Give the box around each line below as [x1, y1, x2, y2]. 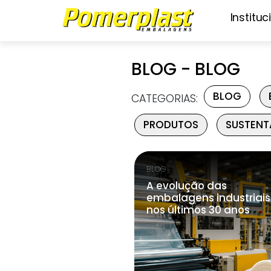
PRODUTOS [143, 117, 198, 132]
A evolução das [146, 178, 227, 193]
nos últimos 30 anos [146, 203, 250, 217]
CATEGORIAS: [131, 91, 198, 106]
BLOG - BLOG [131, 57, 240, 81]
